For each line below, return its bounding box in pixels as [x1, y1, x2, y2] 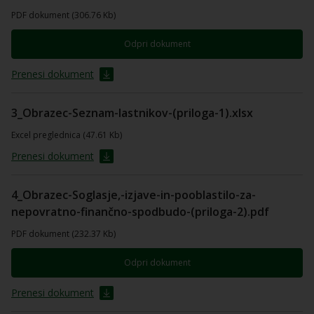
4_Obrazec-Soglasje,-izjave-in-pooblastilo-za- [11, 187, 256, 203]
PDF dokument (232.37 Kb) [11, 228, 116, 240]
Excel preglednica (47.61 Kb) [11, 129, 122, 141]
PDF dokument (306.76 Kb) [11, 9, 116, 21]
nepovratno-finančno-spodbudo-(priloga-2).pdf [11, 204, 269, 219]
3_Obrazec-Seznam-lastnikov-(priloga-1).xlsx [11, 105, 253, 121]
